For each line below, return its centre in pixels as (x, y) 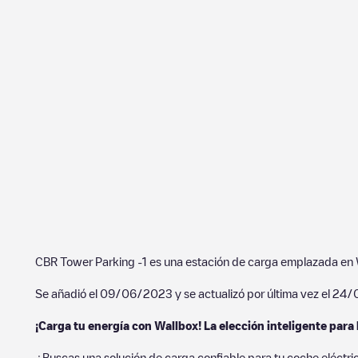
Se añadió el (68, 293)
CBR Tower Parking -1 (91, 261)
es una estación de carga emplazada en (251, 261)
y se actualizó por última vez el (253, 293)
